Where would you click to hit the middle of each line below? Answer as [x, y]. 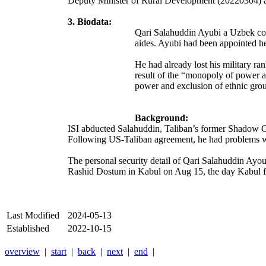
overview [22, 252]
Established [28, 229]
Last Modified [33, 216]
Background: [161, 118]
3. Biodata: [90, 22]
